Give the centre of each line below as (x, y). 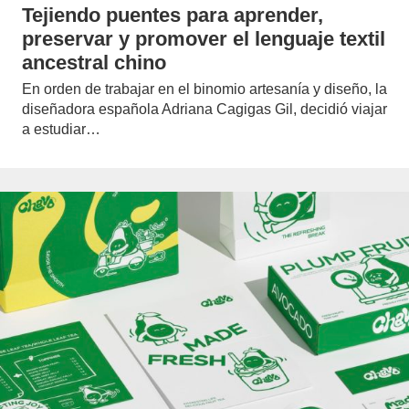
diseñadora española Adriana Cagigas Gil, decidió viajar (204, 109)
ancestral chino (94, 62)
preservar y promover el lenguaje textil (204, 38)
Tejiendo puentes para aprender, (173, 15)
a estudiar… (61, 129)
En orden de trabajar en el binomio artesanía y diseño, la (204, 89)
